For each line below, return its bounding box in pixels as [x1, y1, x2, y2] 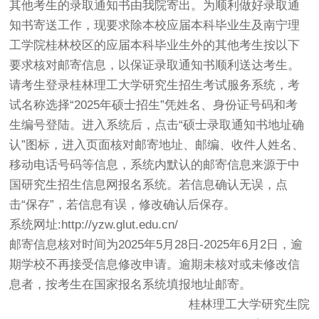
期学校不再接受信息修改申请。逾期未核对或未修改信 [9, 258, 300, 272]
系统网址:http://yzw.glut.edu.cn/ [9, 218, 179, 232]
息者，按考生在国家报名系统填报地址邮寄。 [9, 278, 252, 292]
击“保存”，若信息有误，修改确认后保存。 [9, 198, 236, 212]
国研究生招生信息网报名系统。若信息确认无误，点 [9, 178, 288, 192]
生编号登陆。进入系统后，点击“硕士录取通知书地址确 [9, 118, 305, 132]
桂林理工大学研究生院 [188, 298, 310, 312]
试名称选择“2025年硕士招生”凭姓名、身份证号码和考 [9, 98, 298, 113]
